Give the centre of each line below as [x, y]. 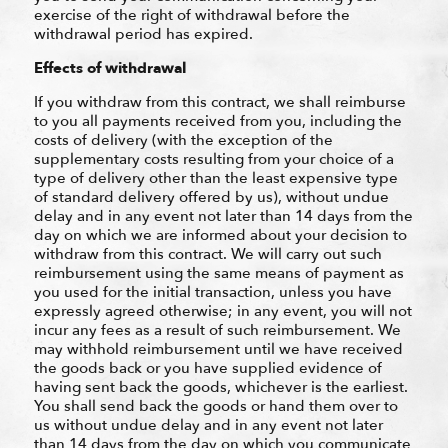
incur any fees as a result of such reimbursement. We [217, 329]
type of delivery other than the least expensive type [215, 177]
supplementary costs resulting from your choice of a [213, 158]
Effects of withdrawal [109, 67]
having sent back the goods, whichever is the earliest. [220, 386]
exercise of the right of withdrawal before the [191, 14]
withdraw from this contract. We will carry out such [207, 253]
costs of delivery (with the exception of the [183, 139]
